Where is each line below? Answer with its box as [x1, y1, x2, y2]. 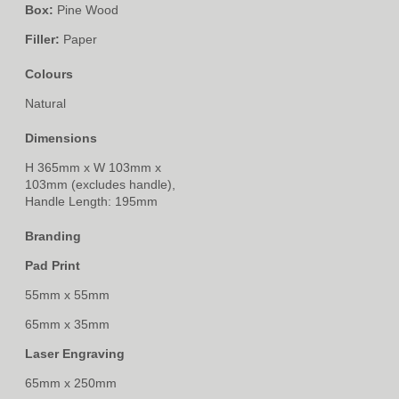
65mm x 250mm [25, 375, 117, 390]
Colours [25, 66, 74, 81]
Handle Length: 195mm [25, 193, 158, 208]
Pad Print [25, 257, 80, 273]
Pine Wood [53, 2, 118, 17]
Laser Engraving [25, 346, 125, 361]
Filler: [25, 31, 60, 46]
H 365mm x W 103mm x [25, 159, 161, 175]
